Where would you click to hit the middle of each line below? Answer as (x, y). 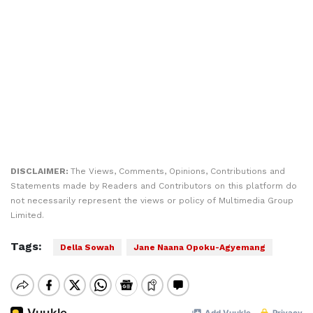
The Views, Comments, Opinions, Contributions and (178, 171)
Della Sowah (87, 247)
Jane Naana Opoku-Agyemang (199, 247)
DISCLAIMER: (41, 171)
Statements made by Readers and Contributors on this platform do (154, 186)
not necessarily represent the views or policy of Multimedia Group (152, 201)
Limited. (27, 215)
